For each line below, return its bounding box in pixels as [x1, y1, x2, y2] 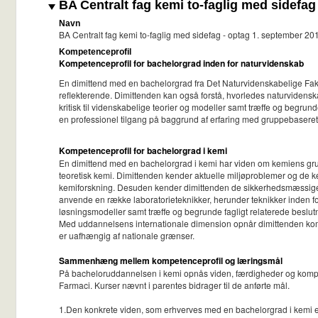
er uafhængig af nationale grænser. [59, 229, 194, 242]
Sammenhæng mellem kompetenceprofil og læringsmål [59, 254, 283, 268]
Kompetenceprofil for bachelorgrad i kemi [59, 144, 227, 158]
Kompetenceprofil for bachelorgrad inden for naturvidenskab [59, 57, 306, 70]
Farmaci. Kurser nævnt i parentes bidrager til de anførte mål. [59, 279, 290, 292]
